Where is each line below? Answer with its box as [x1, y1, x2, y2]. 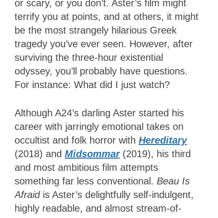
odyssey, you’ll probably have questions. [15, 66, 188, 77]
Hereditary [139, 135, 187, 146]
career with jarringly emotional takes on [15, 121, 183, 132]
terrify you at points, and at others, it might [15, 11, 199, 22]
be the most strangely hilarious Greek [15, 25, 177, 36]
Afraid [15, 189, 40, 200]
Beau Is [157, 176, 190, 187]
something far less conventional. [15, 176, 157, 187]
